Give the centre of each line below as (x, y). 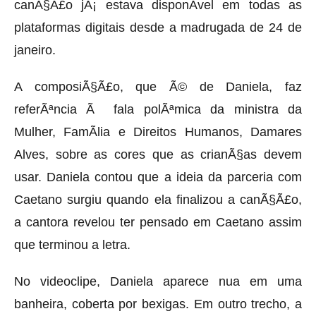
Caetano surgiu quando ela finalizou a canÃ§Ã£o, (158, 199)
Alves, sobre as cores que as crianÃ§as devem (158, 154)
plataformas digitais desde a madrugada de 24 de (158, 27)
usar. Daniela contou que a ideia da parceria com (158, 177)
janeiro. (35, 50)
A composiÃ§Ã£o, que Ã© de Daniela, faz (158, 86)
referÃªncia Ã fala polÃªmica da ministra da (158, 109)
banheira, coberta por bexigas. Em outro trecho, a (158, 304)
